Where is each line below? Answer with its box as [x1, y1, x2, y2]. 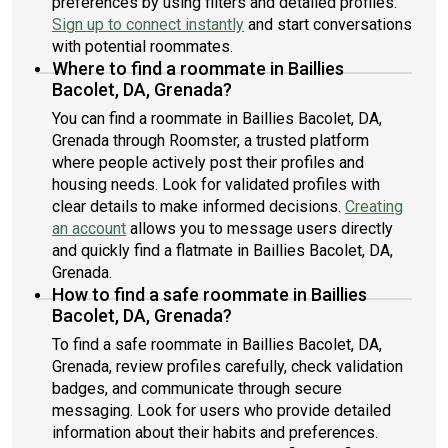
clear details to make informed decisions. [52, 197, 345, 216]
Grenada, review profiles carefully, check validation [52, 357, 403, 376]
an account [52, 219, 126, 238]
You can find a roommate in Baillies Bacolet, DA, [52, 109, 382, 128]
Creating [345, 197, 403, 216]
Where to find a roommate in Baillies [52, 58, 344, 79]
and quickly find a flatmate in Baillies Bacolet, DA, [52, 241, 393, 260]
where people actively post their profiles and [52, 153, 364, 172]
